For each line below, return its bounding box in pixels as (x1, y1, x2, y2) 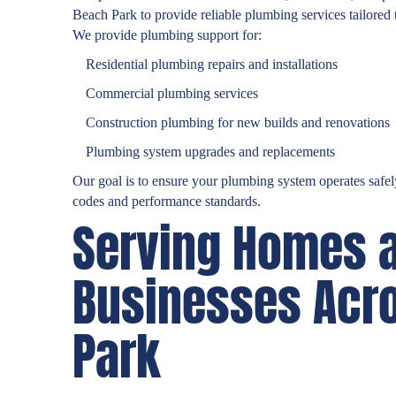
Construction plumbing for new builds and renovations (86, 115, 390, 131)
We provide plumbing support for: (72, 27, 262, 43)
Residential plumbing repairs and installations (86, 57, 338, 72)
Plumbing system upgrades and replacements (86, 144, 335, 160)
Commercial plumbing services (86, 86, 258, 102)
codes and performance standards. (72, 194, 261, 209)
